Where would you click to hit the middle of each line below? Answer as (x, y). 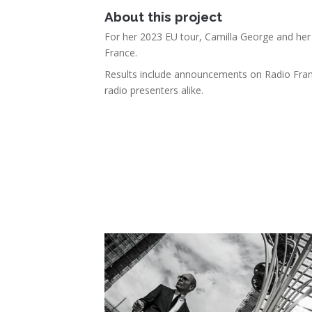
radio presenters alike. (154, 90)
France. (121, 53)
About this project (163, 17)
